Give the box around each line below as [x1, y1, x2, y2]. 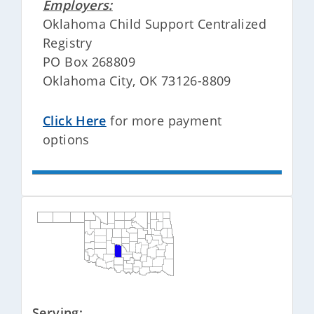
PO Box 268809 [43, 53, 135, 70]
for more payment [106, 112, 222, 129]
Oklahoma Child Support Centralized [43, 15, 266, 32]
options [43, 131, 90, 148]
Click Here [43, 112, 107, 129]
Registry [43, 34, 93, 51]
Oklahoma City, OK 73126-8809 [43, 72, 231, 89]
